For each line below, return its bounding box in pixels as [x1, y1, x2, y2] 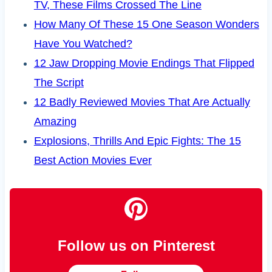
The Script [33, 76, 84, 89]
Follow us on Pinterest [57, 237, 215, 254]
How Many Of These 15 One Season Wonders [33, 18, 259, 31]
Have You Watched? [33, 38, 132, 50]
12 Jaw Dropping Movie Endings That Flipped [33, 57, 254, 70]
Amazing [33, 115, 76, 128]
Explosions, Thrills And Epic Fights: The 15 [33, 135, 241, 148]
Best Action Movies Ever [33, 154, 152, 167]
